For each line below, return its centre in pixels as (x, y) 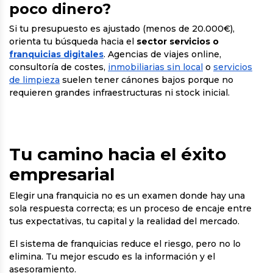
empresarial (62, 174)
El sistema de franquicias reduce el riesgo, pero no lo (125, 244)
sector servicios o (178, 41)
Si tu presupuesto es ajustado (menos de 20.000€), (122, 29)
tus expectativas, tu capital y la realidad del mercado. (124, 221)
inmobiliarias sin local (155, 67)
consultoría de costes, (58, 67)
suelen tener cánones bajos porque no (147, 80)
